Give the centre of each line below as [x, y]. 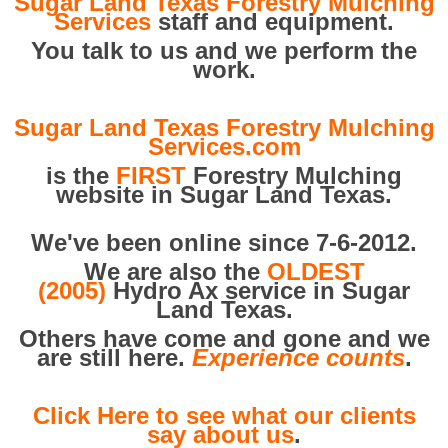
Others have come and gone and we [224, 338]
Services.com [224, 146]
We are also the [175, 271]
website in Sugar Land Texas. [224, 194]
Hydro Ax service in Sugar [258, 290]
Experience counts [298, 357]
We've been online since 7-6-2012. [224, 242]
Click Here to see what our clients [224, 415]
